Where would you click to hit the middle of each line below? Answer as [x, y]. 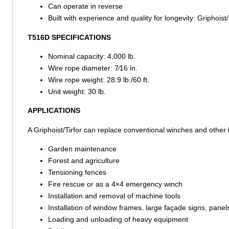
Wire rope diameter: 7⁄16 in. [93, 68]
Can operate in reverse [85, 6]
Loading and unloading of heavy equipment [118, 220]
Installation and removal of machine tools [114, 196]
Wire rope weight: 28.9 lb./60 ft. [98, 80]
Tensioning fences [77, 173]
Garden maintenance [82, 149]
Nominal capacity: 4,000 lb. [91, 56]
